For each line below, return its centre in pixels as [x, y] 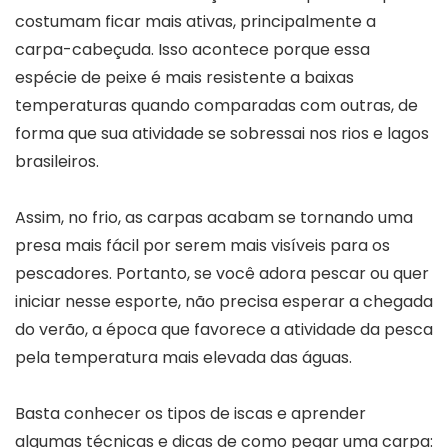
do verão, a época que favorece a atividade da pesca [224, 329]
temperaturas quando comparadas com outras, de [216, 105]
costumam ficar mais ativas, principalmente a [195, 21]
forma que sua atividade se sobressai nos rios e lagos [222, 133]
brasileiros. [57, 161]
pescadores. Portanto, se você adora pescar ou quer [222, 273]
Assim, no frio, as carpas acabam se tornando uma [214, 217]
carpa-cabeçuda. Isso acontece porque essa [192, 49]
